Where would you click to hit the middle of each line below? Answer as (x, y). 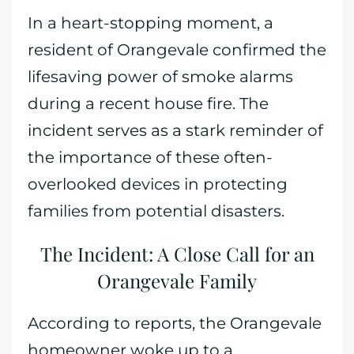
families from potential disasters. (156, 211)
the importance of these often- (150, 157)
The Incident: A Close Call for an (177, 254)
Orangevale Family (177, 281)
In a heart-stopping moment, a (151, 23)
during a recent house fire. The (148, 104)
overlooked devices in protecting (158, 184)
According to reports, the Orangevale (175, 323)
